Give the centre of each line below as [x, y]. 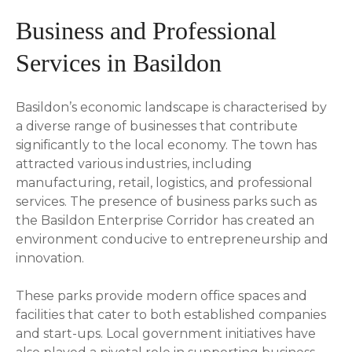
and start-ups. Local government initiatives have [166, 333]
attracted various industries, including [134, 163]
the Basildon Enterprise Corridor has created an [165, 220]
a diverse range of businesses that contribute [157, 126]
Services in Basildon [119, 62]
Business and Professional [146, 30]
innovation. [50, 258]
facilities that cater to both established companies [171, 314]
